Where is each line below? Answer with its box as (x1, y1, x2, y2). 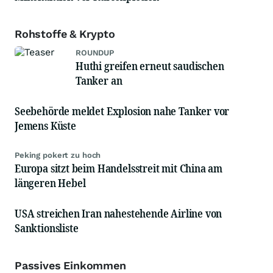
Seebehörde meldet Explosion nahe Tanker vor (15, 104, 230, 119)
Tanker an (76, 73, 122, 88)
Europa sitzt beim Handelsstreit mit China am (15, 161, 223, 176)
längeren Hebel (15, 175, 86, 191)
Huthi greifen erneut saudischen (76, 58, 224, 74)
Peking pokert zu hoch (15, 151, 101, 160)
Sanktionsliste (15, 221, 79, 236)
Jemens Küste (15, 118, 76, 133)
